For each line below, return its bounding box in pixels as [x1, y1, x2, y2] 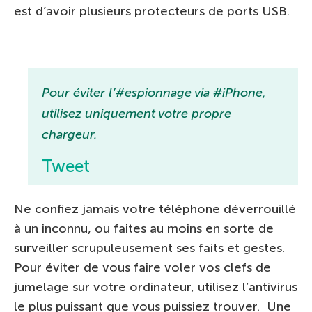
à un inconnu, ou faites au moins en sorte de [14, 221, 274, 236]
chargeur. [42, 127, 97, 142]
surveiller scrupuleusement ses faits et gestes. [14, 240, 285, 256]
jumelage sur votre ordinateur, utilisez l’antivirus [14, 279, 297, 295]
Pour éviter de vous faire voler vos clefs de [14, 260, 271, 275]
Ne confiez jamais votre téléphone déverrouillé [14, 201, 296, 217]
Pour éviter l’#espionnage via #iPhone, [42, 85, 266, 100]
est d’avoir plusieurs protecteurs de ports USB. [14, 3, 290, 19]
